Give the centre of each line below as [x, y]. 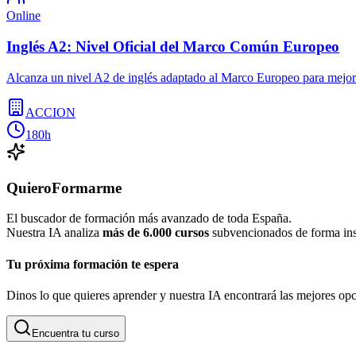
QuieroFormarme [64, 188]
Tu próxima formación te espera [93, 264]
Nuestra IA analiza [54, 233]
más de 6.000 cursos [157, 233]
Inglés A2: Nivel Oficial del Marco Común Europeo [173, 47]
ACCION [50, 112]
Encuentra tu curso [75, 333]
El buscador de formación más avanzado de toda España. [149, 219]
